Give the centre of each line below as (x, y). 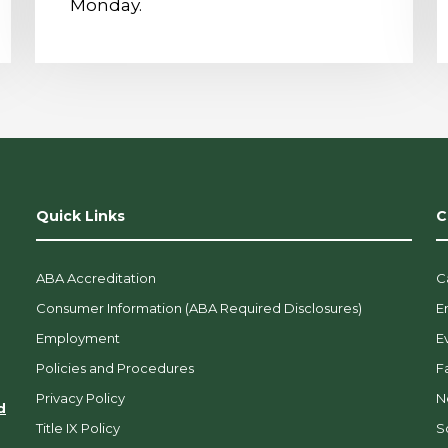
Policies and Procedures (114, 367)
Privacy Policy (80, 397)
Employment (77, 337)
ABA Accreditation (95, 277)
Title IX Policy (77, 427)
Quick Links (80, 215)
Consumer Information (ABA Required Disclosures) (198, 307)
